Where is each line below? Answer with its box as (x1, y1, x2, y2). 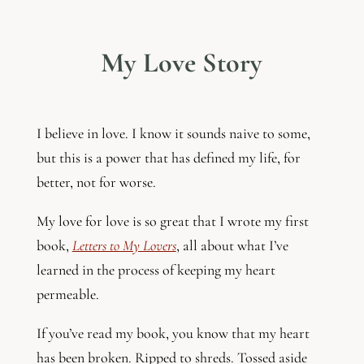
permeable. (36, 285, 102, 304)
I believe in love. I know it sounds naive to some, (36, 124, 310, 143)
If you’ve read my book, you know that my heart (36, 324, 310, 343)
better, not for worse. (36, 173, 159, 192)
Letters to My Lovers (71, 236, 176, 255)
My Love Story (101, 46, 263, 80)
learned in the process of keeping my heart (36, 261, 275, 279)
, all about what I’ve (175, 236, 288, 255)
